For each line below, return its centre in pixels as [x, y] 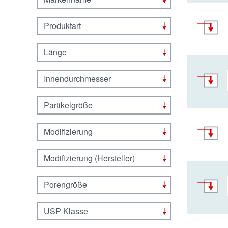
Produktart [62, 26]
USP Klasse [66, 211]
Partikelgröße [68, 105]
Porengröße [65, 184]
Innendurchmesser [77, 79]
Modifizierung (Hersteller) [89, 158]
